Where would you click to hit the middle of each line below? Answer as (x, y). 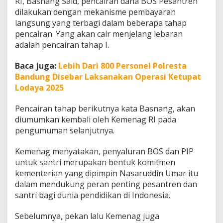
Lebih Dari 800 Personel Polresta (122, 66)
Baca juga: (37, 66)
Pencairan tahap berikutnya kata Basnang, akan (105, 109)
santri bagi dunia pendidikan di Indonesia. (93, 195)
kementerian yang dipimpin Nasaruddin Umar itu (107, 173)
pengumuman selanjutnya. (65, 131)
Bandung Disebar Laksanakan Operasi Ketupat (108, 77)
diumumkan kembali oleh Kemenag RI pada (96, 120)
